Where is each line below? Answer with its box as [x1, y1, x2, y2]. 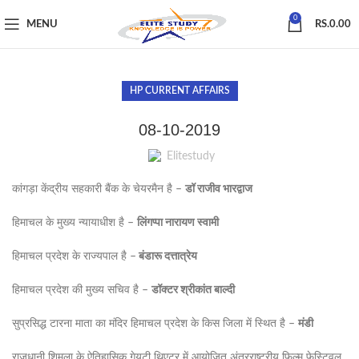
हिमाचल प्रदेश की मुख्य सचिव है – [12, 284, 151, 296]
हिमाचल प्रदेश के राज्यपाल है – [12, 251, 136, 262]
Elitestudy [167, 151, 215, 162]
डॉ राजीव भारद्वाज [185, 184, 252, 195]
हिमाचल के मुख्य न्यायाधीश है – [12, 217, 137, 228]
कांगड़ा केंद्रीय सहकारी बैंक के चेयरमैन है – [12, 184, 185, 195]
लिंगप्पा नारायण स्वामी [137, 217, 219, 228]
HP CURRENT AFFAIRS [129, 86, 230, 95]
